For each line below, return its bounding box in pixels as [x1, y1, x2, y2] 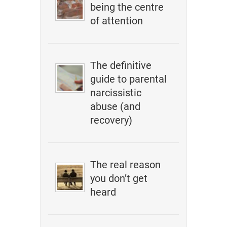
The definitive [90, 59, 152, 71]
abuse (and [90, 100, 141, 112]
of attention [90, 15, 143, 27]
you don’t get [90, 172, 148, 184]
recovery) [90, 114, 133, 126]
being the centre [90, 1, 164, 13]
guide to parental [90, 73, 167, 85]
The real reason [90, 159, 161, 171]
